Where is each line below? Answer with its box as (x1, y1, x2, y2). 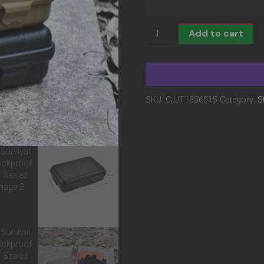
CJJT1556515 (165, 95, 217, 105)
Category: (219, 95, 258, 105)
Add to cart (189, 27, 244, 39)
